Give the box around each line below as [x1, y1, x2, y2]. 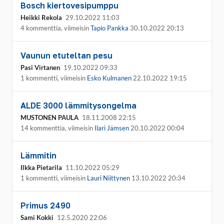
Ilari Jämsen [94, 124, 129, 132]
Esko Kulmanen [87, 74, 131, 82]
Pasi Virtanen [20, 63, 60, 71]
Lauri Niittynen [87, 174, 130, 182]
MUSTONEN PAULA [20, 113, 78, 121]
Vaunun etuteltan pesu [20, 50, 112, 60]
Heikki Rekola [20, 13, 62, 21]
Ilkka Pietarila [20, 163, 62, 171]
